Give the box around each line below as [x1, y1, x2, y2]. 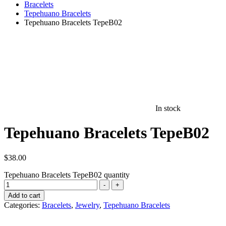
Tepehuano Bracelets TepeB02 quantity [4, 170, 130, 179]
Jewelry [75, 200, 99, 209]
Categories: [4, 200, 42, 209]
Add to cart [8, 191, 40, 199]
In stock [155, 104, 181, 112]
